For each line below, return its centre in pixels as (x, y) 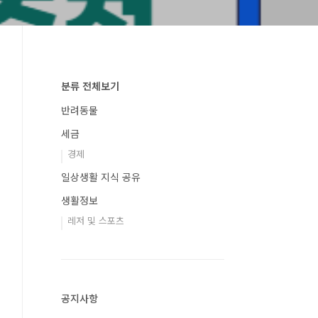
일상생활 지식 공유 (101, 177)
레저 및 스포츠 (96, 220)
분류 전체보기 (90, 86)
